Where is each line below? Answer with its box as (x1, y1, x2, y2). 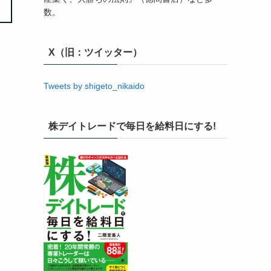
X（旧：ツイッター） (48, 47, 142, 57)
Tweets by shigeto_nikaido (44, 81, 145, 91)
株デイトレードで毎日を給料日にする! (48, 121, 216, 131)
